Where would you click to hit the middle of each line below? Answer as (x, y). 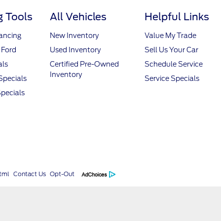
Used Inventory (75, 50)
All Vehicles (78, 17)
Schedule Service (173, 64)
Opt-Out (62, 174)
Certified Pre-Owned (85, 64)
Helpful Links (177, 17)
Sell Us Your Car (171, 50)
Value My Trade (170, 36)
